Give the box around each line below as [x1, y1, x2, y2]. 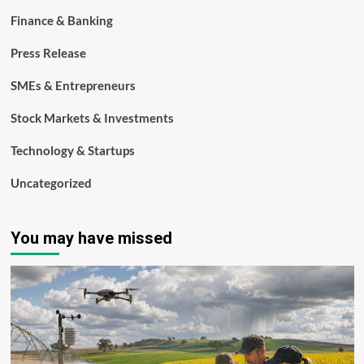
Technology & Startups [10, 143, 135, 158]
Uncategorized [10, 175, 92, 191]
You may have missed [10, 228, 172, 249]
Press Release [10, 45, 86, 61]
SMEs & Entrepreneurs [10, 78, 136, 93]
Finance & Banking [10, 13, 113, 28]
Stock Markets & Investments [10, 110, 174, 126]
